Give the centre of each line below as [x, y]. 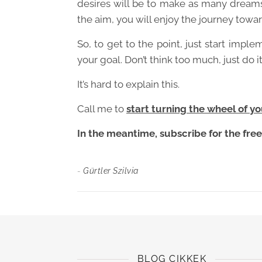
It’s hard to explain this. [128, 85]
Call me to [102, 109]
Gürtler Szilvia [111, 171]
